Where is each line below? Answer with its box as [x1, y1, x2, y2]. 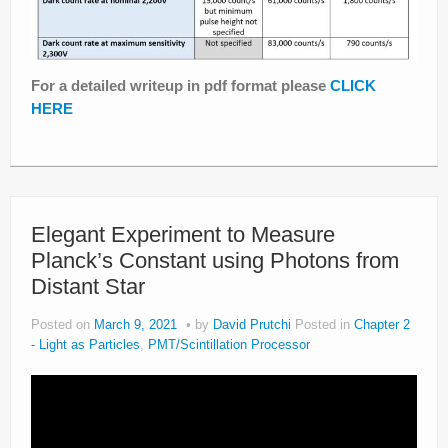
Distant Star [31, 274, 145, 300]
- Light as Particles [31, 338, 140, 353]
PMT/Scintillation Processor [148, 338, 310, 353]
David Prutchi [213, 318, 291, 333]
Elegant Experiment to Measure [31, 222, 335, 248]
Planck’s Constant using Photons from [31, 248, 399, 274]
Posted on [31, 318, 94, 333]
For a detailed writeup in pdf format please [31, 77, 330, 95]
